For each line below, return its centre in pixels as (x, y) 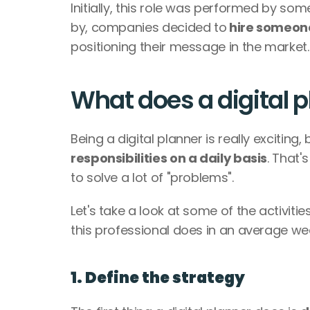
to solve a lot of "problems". (154, 177)
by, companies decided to (149, 27)
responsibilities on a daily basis (169, 158)
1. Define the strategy (158, 278)
